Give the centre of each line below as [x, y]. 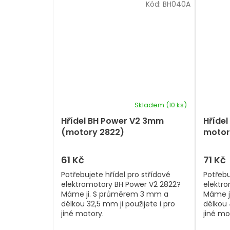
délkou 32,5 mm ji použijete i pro [118, 204]
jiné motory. [82, 213]
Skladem [150, 105]
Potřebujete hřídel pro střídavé [116, 174]
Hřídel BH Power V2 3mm [112, 121]
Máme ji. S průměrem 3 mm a [115, 194]
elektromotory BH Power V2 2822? [121, 184]
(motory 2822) [93, 132]
